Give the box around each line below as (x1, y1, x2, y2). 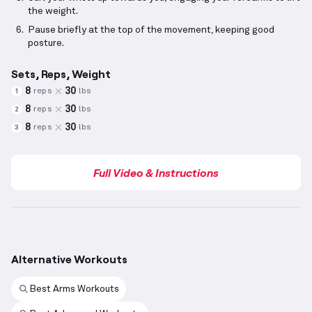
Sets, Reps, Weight (11, 67, 111, 81)
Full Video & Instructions (93, 166, 219, 180)
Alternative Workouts (11, 252, 127, 266)
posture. (28, 38, 64, 49)
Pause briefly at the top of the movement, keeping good (28, 25, 274, 36)
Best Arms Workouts (29, 283, 119, 294)
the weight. (28, 6, 78, 17)
